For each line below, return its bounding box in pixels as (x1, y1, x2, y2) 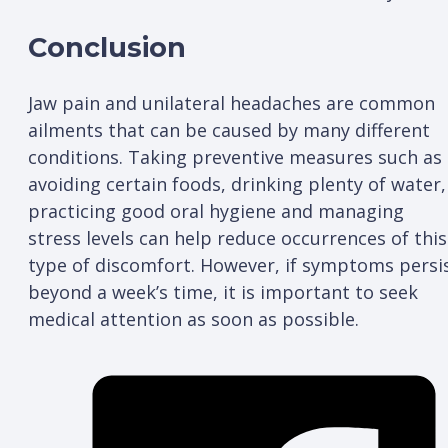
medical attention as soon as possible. (28, 307, 364, 332)
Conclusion (28, 30, 194, 64)
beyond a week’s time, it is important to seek (28, 280, 418, 305)
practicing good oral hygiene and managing (28, 199, 404, 224)
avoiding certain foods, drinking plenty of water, (28, 172, 446, 197)
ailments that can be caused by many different (28, 118, 430, 143)
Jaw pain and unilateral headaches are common (28, 91, 435, 116)
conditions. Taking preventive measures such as (28, 145, 442, 170)
